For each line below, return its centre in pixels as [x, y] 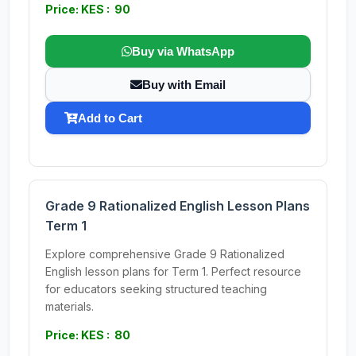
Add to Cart [110, 118]
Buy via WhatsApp [183, 51]
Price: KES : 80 [88, 335]
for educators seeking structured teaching [156, 289]
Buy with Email [184, 85]
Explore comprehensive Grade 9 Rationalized [165, 254]
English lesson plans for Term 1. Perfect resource [173, 271]
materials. [70, 306]
